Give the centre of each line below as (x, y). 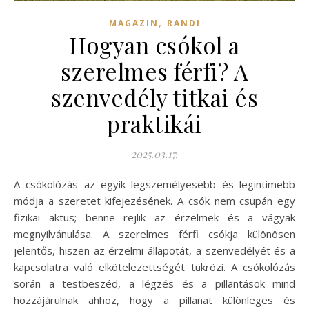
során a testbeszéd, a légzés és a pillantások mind (154, 283)
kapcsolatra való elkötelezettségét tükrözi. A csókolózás (154, 267)
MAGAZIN (133, 23)
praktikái (154, 123)
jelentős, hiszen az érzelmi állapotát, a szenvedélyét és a (154, 250)
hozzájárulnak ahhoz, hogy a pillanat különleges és (154, 300)
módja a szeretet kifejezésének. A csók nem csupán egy (154, 200)
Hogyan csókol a (154, 44)
